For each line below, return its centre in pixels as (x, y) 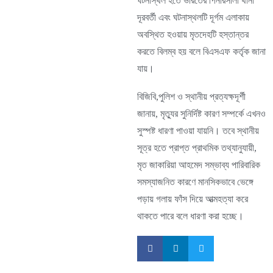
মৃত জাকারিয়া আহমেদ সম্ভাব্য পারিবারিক (199, 165)
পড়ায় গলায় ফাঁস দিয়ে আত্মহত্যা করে (193, 199)
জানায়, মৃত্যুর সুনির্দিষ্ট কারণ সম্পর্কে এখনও (201, 114)
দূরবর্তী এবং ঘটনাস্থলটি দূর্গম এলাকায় (193, 17)
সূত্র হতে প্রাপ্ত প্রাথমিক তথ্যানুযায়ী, (197, 148)
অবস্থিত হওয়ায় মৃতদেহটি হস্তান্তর (193, 34)
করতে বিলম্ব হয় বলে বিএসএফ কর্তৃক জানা (201, 51)
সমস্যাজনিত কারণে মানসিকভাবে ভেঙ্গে (195, 182)
